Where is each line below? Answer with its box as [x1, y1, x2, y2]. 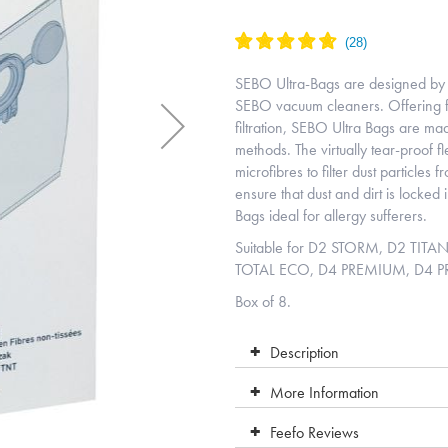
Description [270, 342, 340, 363]
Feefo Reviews [270, 422, 360, 443]
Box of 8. [235, 291, 292, 312]
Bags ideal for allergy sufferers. [235, 205, 428, 226]
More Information [270, 382, 380, 403]
